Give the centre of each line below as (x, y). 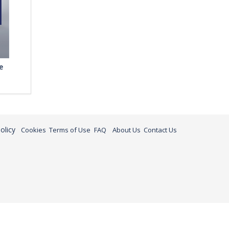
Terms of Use (70, 130)
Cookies (33, 130)
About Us (127, 130)
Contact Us (160, 130)
